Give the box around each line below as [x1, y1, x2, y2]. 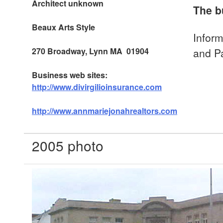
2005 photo [32, 135, 104, 155]
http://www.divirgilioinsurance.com [32, 81, 162, 93]
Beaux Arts [32, 21, 74, 33]
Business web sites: [32, 69, 110, 81]
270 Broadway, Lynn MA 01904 [32, 45, 149, 57]
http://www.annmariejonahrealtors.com [32, 105, 177, 116]
